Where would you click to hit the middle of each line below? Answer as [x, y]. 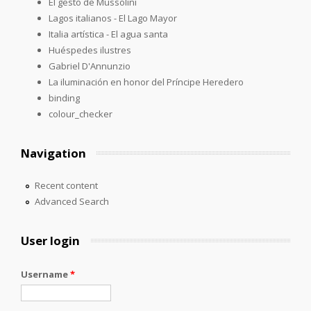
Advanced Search [72, 201]
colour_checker [81, 114]
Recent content [66, 185]
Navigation [53, 153]
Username [45, 274]
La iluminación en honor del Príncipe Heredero [146, 82]
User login [50, 240]
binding [64, 98]
